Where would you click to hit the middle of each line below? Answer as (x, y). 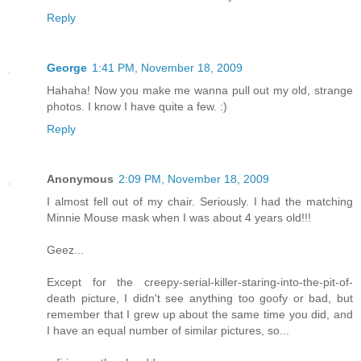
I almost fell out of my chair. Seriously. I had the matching (200, 201)
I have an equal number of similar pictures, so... (168, 330)
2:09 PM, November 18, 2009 (194, 178)
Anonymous (80, 178)
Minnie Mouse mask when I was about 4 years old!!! (179, 217)
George (67, 68)
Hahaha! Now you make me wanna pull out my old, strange (200, 90)
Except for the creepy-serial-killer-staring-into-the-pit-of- (200, 282)
